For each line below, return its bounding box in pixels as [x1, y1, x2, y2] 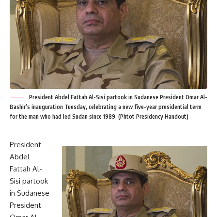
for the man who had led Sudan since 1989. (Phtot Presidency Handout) [10, 113, 188, 121]
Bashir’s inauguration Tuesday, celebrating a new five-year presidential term [10, 103, 201, 111]
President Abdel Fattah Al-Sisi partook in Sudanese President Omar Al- [29, 93, 207, 101]
